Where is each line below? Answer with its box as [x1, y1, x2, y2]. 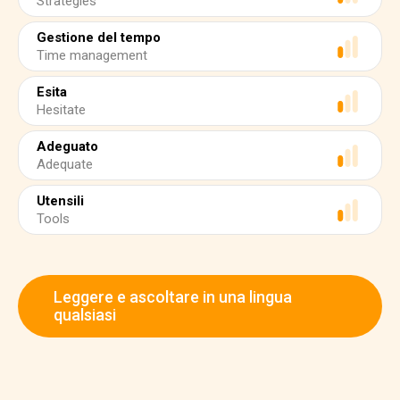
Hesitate [37, 102, 86, 118]
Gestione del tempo [37, 29, 161, 46]
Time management [37, 47, 147, 63]
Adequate [37, 156, 93, 172]
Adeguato [37, 138, 98, 154]
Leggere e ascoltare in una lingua [54, 287, 292, 306]
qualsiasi [54, 305, 116, 324]
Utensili [37, 193, 84, 209]
